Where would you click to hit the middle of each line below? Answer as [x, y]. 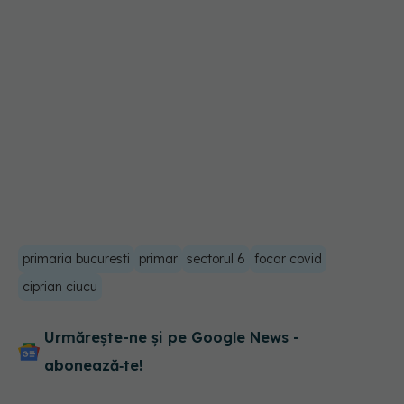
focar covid [288, 259]
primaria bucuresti [76, 259]
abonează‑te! [93, 366]
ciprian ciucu [60, 287]
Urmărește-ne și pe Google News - [172, 338]
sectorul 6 [216, 259]
